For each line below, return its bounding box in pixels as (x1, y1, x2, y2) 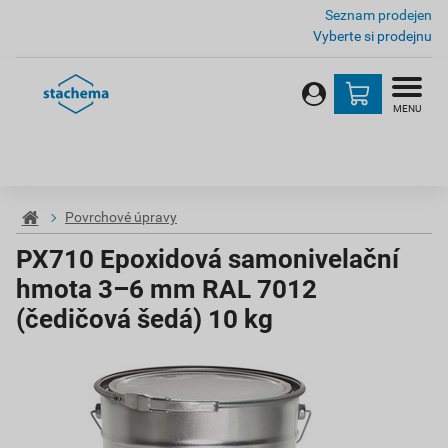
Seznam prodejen (325, 7, 432, 23)
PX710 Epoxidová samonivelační (16, 244, 399, 274)
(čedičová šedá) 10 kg (16, 304, 273, 334)
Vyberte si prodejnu (313, 28, 432, 44)
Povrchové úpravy (65, 209, 177, 226)
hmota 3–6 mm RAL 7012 (16, 274, 317, 304)
